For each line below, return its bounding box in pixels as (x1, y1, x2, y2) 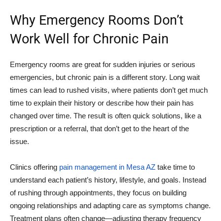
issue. (10, 137, 29, 146)
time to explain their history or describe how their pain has (10, 99, 194, 107)
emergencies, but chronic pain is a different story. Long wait (10, 73, 200, 81)
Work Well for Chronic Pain (10, 31, 169, 47)
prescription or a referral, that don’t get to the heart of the (10, 124, 189, 133)
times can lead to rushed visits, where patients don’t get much (10, 86, 208, 94)
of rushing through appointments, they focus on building (10, 188, 186, 197)
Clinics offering (10, 163, 59, 171)
